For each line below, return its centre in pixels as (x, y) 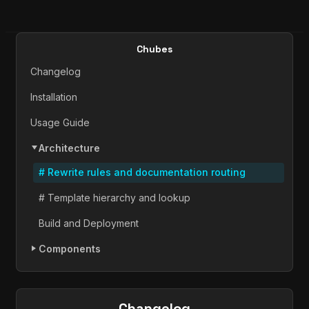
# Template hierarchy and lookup (114, 197)
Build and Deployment (89, 223)
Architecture (69, 148)
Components (70, 248)
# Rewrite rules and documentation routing (142, 172)
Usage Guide (60, 123)
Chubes (154, 49)
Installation (54, 97)
